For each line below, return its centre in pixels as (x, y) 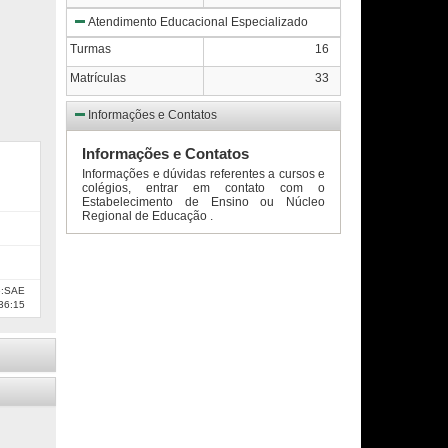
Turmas (90, 49)
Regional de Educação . (147, 216)
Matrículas (98, 78)
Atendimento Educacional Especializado (198, 22)
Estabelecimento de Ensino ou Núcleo (203, 202)
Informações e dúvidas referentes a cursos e (203, 174)
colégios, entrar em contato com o (203, 188)
